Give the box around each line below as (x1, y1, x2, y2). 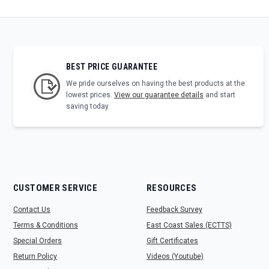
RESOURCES (147, 183, 197, 194)
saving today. (66, 102, 110, 111)
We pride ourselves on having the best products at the (66, 79, 245, 88)
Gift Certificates (147, 237, 198, 246)
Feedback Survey (147, 205, 202, 214)
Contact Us (13, 205, 50, 214)
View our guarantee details (114, 91, 204, 100)
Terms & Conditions (13, 221, 78, 230)
